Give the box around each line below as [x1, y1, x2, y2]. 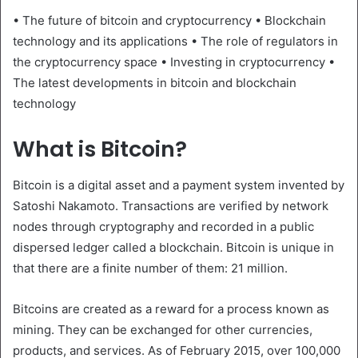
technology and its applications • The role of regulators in [13, 34, 338, 49]
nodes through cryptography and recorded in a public [13, 218, 314, 234]
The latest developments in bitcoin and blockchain [13, 75, 296, 90]
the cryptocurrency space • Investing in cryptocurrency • [13, 54, 335, 70]
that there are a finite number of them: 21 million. [13, 260, 288, 276]
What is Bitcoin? [13, 134, 187, 164]
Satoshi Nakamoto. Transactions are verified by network [13, 197, 328, 213]
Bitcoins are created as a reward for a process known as [13, 300, 329, 316]
